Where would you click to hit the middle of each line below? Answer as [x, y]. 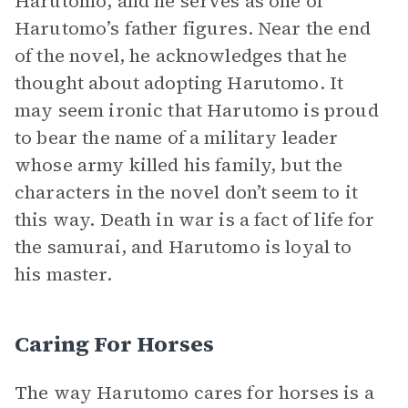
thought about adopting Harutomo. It [179, 83]
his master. [63, 274]
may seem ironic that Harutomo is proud [197, 110]
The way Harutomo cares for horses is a [194, 393]
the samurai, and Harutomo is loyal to [184, 247]
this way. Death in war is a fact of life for [195, 219]
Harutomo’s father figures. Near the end [193, 28]
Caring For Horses [114, 344]
